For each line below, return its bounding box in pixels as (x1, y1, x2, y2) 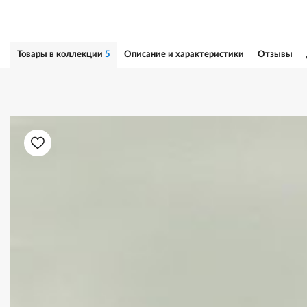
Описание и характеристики (124, 49, 244, 59)
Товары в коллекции (17, 49, 105, 59)
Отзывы (258, 49, 293, 59)
